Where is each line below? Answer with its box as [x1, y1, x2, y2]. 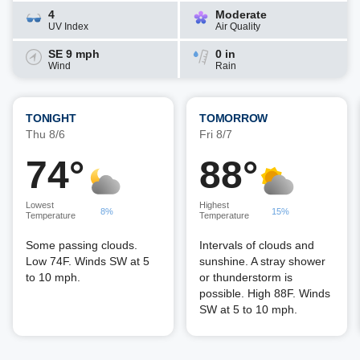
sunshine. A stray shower [199, 255, 325, 268]
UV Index [48, 21, 88, 32]
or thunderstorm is [199, 271, 292, 284]
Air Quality [215, 21, 260, 32]
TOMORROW [199, 112, 268, 125]
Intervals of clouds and [199, 239, 314, 252]
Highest [199, 200, 229, 210]
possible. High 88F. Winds [199, 287, 330, 300]
